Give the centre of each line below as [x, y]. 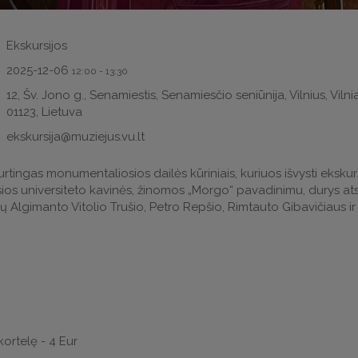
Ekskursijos [37, 45]
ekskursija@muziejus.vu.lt [76, 136]
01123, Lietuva [45, 111]
